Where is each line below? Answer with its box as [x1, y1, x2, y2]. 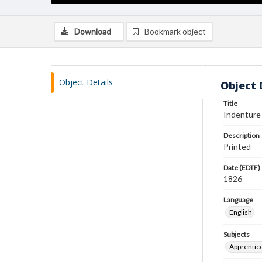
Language [223, 195, 253, 204]
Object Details [59, 77, 113, 88]
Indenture [223, 109, 261, 119]
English [229, 208, 252, 216]
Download [74, 26, 111, 36]
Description [223, 131, 260, 140]
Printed [223, 142, 251, 151]
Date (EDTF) [223, 163, 260, 172]
